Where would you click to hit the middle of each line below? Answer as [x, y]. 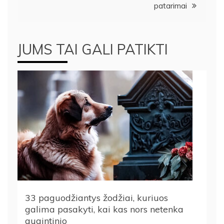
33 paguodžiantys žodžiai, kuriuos [96, 197]
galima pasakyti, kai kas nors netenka [104, 209]
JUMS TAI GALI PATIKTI [93, 49]
